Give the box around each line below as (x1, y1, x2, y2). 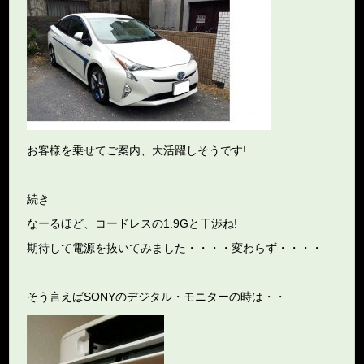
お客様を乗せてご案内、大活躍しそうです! (27, 143, 247, 157)
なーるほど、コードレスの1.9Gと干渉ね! (27, 216, 238, 230)
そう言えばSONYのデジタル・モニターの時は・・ (27, 289, 287, 303)
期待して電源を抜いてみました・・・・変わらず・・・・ (27, 240, 323, 254)
